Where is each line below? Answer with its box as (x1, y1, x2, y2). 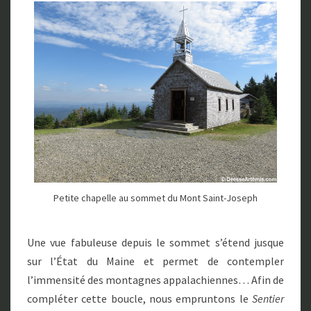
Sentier (252, 292, 284, 306)
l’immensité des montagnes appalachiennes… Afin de (27, 273, 284, 287)
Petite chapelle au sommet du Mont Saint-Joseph (53, 191, 258, 204)
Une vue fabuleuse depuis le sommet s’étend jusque (27, 235, 284, 250)
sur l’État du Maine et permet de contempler (27, 254, 284, 269)
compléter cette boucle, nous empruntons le (27, 292, 252, 306)
